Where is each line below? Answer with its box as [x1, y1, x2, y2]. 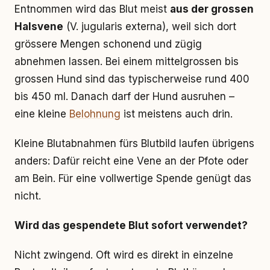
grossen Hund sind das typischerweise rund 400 [14, 73, 250, 85]
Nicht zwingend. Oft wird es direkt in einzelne [14, 249, 233, 261]
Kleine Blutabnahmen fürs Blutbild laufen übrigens [14, 137, 254, 149]
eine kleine [14, 108, 69, 120]
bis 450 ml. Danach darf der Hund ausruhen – [14, 90, 234, 102]
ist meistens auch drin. [121, 108, 233, 120]
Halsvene [14, 20, 63, 33]
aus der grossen [170, 3, 254, 15]
